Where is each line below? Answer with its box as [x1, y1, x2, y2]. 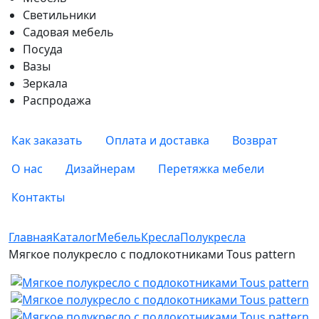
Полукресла [180, 229, 246, 246]
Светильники [23, 7, 96, 23]
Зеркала [23, 75, 68, 92]
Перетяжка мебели [158, 161, 264, 177]
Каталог [53, 229, 97, 246]
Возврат [232, 132, 278, 149]
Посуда [23, 41, 63, 58]
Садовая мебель [23, 24, 114, 41]
